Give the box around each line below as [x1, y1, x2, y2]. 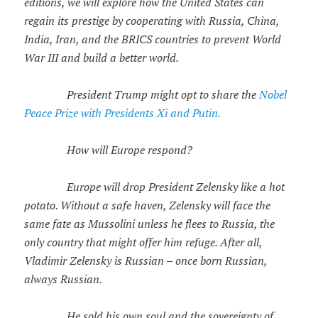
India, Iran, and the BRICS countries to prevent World [23, 32, 281, 47]
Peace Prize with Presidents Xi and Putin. [23, 106, 221, 121]
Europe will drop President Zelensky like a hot [49, 180, 285, 194]
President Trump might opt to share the [66, 87, 259, 102]
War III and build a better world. [23, 50, 179, 65]
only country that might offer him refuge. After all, [23, 235, 262, 250]
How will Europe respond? [40, 143, 192, 158]
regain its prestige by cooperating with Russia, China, [23, 13, 279, 28]
